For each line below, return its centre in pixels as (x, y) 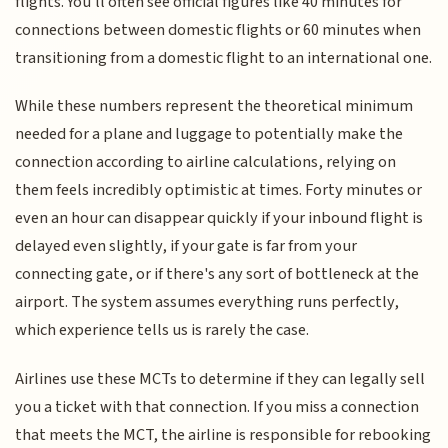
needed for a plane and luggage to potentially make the (209, 134)
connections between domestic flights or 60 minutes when (218, 30)
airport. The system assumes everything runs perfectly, (207, 302)
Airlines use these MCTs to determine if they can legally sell (220, 378)
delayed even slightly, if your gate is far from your (186, 246)
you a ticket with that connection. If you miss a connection (217, 406)
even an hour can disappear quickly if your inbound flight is (219, 218)
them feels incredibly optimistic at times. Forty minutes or (219, 190)
